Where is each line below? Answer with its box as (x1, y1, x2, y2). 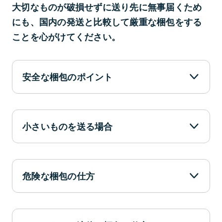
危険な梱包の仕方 (22, 169, 95, 183)
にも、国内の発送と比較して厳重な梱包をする (12, 15, 202, 29)
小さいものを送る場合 (22, 120, 113, 133)
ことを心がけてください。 (12, 30, 121, 44)
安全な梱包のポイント (22, 70, 113, 84)
